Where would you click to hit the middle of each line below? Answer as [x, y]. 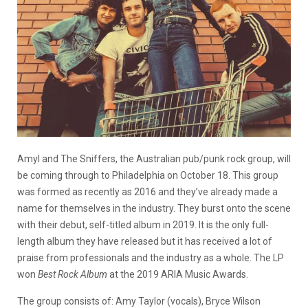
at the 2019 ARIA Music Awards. [179, 274]
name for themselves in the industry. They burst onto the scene [154, 208]
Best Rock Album [73, 274]
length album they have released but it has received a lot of [145, 241]
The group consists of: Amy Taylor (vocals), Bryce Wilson [139, 301]
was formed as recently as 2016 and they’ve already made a [147, 191]
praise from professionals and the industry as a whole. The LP [151, 257]
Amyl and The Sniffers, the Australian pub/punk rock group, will [154, 158]
